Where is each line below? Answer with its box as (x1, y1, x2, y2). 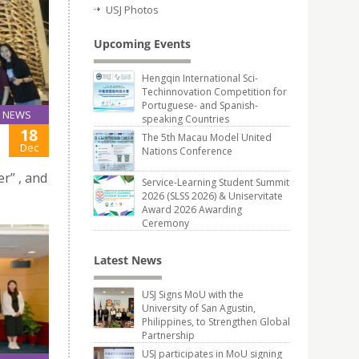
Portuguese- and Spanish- (142, 99, 258, 112)
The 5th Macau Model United (142, 131, 272, 144)
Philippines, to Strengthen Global (142, 315, 290, 329)
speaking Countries (142, 112, 229, 126)
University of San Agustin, (142, 301, 256, 315)
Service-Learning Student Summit (142, 175, 289, 189)
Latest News (94, 252, 162, 268)
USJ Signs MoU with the (142, 288, 244, 301)
